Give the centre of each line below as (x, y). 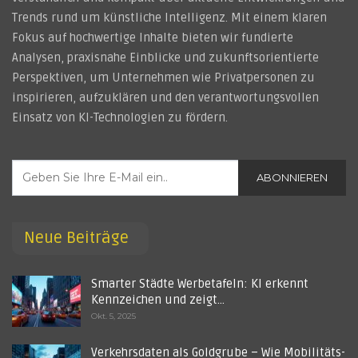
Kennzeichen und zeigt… (158, 300)
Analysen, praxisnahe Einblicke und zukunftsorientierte (165, 57)
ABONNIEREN (292, 177)
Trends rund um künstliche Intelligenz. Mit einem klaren (169, 17)
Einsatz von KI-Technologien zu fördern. (120, 117)
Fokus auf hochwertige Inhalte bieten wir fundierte (153, 37)
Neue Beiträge (76, 238)
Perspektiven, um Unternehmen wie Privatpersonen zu (163, 77)
